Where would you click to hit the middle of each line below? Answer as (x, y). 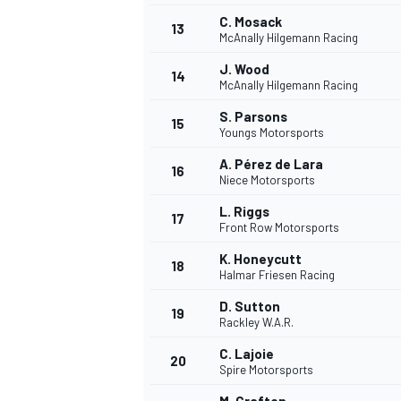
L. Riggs (244, 212)
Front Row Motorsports (279, 228)
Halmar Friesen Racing (277, 275)
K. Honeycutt (260, 259)
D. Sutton (250, 307)
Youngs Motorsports (272, 133)
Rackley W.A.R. (256, 323)
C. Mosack (251, 22)
